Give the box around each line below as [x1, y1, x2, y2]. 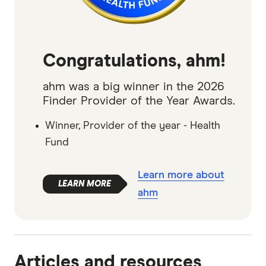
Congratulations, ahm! [43, 52, 226, 70]
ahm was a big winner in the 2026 [43, 80, 224, 93]
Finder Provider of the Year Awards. [43, 94, 235, 107]
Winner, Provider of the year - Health [45, 120, 220, 131]
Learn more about [138, 169, 224, 180]
